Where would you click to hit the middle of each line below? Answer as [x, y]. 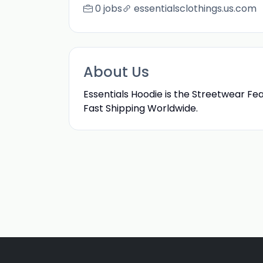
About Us [116, 72]
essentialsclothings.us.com [195, 9]
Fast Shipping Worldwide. [141, 108]
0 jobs [109, 9]
